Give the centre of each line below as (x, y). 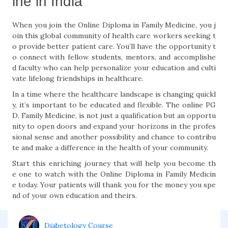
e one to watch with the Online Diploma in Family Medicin (114, 174)
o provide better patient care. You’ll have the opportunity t (114, 46)
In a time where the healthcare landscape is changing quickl (114, 94)
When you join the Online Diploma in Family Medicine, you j (114, 25)
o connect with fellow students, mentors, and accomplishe (114, 57)
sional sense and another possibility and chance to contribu (114, 137)
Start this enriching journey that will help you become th (114, 163)
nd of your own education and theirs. (75, 195)
